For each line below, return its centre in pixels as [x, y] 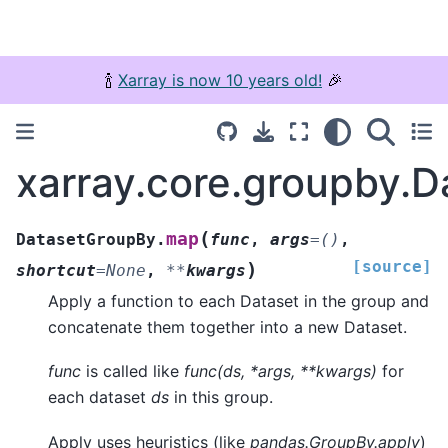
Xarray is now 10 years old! [220, 80]
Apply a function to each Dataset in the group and [238, 300]
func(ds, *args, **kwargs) [280, 371]
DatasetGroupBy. [91, 239]
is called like [132, 371]
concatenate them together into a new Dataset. [227, 326]
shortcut [56, 270]
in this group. [221, 397]
